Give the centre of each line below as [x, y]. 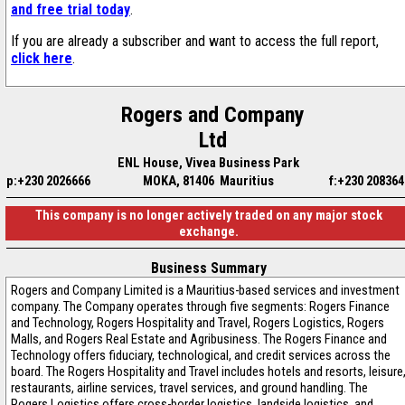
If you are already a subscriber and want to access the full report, [195, 41]
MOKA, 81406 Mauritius [208, 181]
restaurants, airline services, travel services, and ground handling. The [189, 388]
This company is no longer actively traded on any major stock [208, 215]
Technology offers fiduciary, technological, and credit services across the [201, 355]
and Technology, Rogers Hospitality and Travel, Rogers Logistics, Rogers [198, 323]
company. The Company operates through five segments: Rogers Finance [200, 306]
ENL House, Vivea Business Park [208, 163]
